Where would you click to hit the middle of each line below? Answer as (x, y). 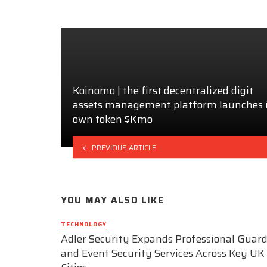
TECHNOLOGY (84, 224)
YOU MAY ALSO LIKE (112, 201)
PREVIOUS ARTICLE (124, 147)
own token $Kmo (113, 119)
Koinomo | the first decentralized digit (163, 91)
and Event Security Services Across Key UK (163, 254)
